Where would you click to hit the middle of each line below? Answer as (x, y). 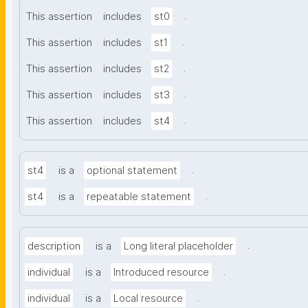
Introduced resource (161, 273)
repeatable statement (139, 197)
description (54, 246)
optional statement (132, 171)
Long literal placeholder (178, 246)
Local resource (148, 299)
